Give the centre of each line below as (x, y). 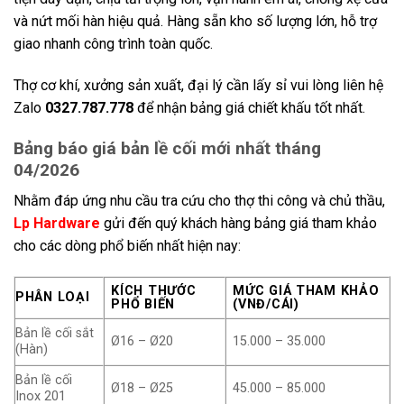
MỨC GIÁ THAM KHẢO (306, 291)
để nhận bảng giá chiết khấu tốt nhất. (249, 108)
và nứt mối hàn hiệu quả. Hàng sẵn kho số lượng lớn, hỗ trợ (195, 22)
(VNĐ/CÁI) (266, 305)
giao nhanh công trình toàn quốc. (113, 44)
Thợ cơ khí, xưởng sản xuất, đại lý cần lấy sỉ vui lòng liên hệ (198, 86)
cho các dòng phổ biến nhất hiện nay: (127, 246)
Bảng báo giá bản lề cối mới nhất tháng (167, 148)
